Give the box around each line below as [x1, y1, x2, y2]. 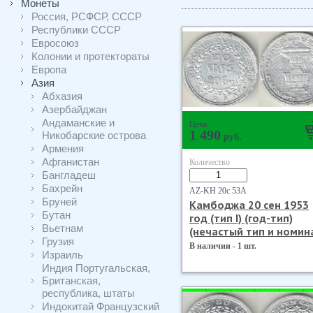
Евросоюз [31, 37, 79, 49]
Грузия [42, 235, 74, 247]
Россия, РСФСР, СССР [31, 10, 142, 22]
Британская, [42, 275, 101, 286]
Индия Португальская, [42, 262, 150, 274]
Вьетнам [42, 222, 83, 234]
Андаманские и [42, 117, 115, 129]
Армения [42, 143, 84, 154]
